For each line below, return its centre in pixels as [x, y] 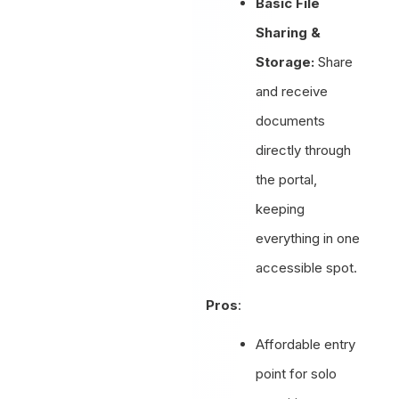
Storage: [285, 61]
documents [291, 120]
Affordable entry [306, 344]
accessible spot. [307, 267]
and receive [292, 91]
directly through [304, 150]
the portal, [287, 179]
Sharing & [289, 32]
